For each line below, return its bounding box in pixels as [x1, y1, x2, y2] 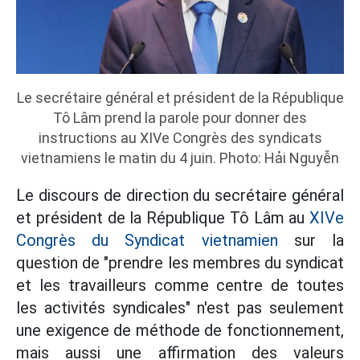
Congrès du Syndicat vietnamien [16, 231, 278, 251]
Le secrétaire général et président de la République [16, 89, 344, 107]
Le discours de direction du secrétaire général [16, 186, 344, 206]
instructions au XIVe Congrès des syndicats [38, 129, 322, 147]
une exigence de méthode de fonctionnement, [16, 321, 344, 341]
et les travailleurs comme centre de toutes [16, 276, 344, 296]
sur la [277, 231, 345, 251]
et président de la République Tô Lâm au [16, 208, 309, 228]
